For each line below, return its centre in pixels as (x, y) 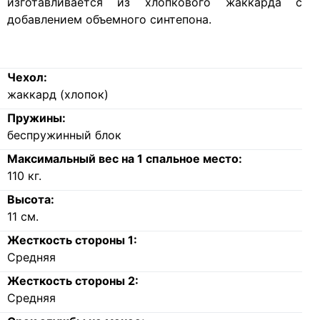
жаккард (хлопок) (57, 94)
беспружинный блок (64, 135)
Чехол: (27, 77)
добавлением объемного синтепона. (109, 19)
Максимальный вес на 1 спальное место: (124, 158)
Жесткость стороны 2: (72, 280)
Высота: (30, 199)
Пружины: (36, 117)
